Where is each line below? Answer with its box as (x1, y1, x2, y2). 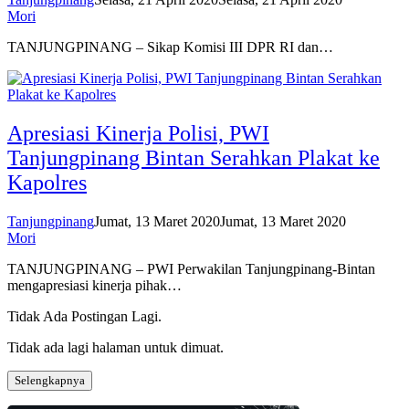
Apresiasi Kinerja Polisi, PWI (7, 121, 269, 146)
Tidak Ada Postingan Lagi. (7, 309, 162, 325)
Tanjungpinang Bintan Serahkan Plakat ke (7, 146, 380, 171)
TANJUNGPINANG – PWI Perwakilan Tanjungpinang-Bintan (7, 261, 375, 278)
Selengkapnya (15, 373, 85, 388)
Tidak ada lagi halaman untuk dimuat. (7, 340, 224, 356)
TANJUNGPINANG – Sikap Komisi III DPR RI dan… (7, 39, 333, 56)
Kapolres (7, 171, 87, 195)
